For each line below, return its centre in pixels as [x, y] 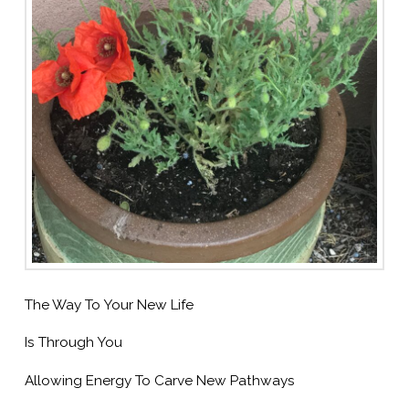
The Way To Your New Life [109, 304]
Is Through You [73, 343]
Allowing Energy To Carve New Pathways [159, 380]
